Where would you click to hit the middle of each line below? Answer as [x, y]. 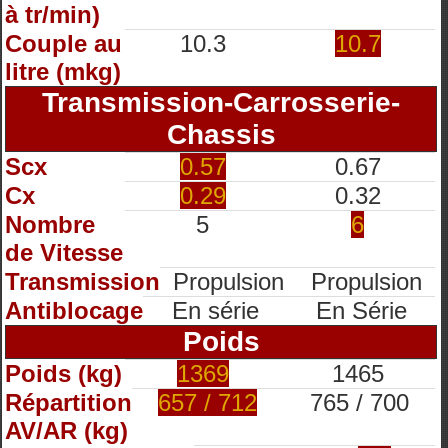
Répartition [68, 402]
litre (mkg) [63, 71]
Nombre [50, 224]
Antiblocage [74, 310]
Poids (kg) [63, 373]
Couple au [63, 43]
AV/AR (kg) [66, 430]
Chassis [221, 134]
